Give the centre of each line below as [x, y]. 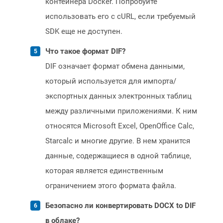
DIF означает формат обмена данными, [115, 66]
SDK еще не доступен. [84, 32]
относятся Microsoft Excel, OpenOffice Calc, [120, 126]
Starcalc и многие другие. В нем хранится [118, 141]
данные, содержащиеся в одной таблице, [118, 156]
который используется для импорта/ [111, 81]
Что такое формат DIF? [85, 52]
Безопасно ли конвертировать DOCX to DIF [120, 206]
